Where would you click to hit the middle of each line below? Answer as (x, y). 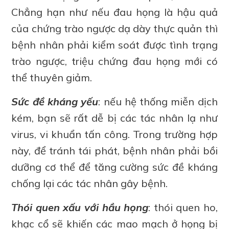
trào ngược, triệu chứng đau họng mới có (114, 61)
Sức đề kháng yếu (55, 102)
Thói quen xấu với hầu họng (80, 208)
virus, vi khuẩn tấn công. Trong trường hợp (114, 134)
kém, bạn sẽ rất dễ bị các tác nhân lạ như (114, 118)
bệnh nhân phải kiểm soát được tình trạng (114, 45)
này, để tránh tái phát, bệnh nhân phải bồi (114, 151)
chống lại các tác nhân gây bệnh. (90, 184)
